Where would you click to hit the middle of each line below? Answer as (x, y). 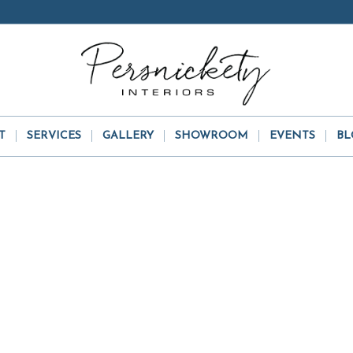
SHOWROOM (212, 136)
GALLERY (128, 136)
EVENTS (292, 136)
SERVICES (54, 136)
